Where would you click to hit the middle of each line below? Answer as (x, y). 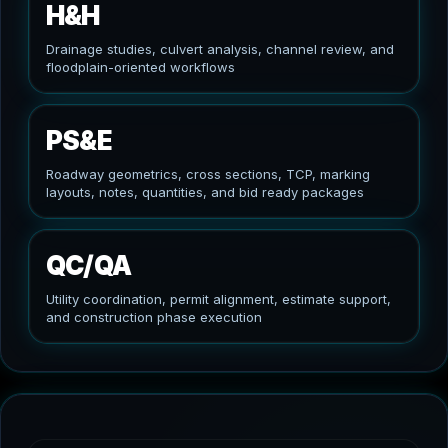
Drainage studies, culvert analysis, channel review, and (220, 49)
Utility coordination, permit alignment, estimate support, (218, 299)
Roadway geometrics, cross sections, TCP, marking (208, 174)
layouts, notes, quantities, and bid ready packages (205, 192)
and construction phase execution (154, 317)
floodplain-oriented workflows (140, 67)
